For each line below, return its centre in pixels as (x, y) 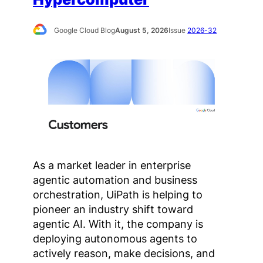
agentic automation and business (115, 180)
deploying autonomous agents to (115, 239)
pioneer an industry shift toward (113, 209)
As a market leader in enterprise (112, 165)
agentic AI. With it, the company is (118, 224)
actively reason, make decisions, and (124, 253)
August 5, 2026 (142, 31)
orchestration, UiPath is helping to (118, 195)
